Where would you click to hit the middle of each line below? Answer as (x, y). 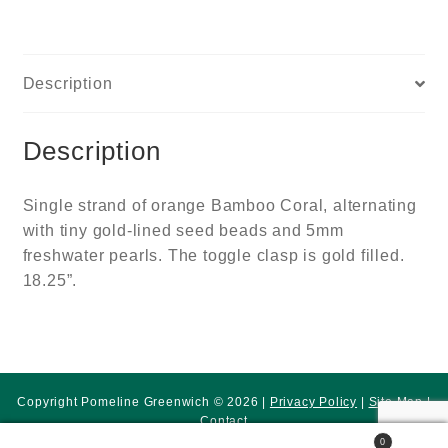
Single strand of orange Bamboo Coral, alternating (219, 205)
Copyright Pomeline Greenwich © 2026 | (143, 401)
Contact (224, 420)
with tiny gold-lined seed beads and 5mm (183, 230)
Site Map (395, 401)
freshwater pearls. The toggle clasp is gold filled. (213, 255)
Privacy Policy (313, 401)
